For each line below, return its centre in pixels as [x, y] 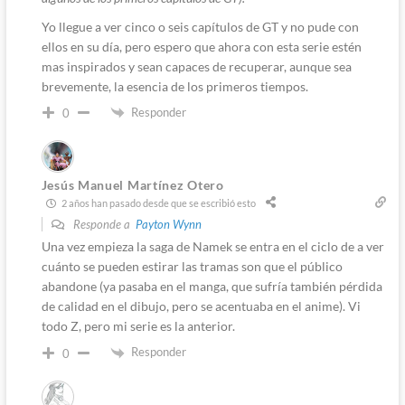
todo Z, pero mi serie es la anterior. [138, 326]
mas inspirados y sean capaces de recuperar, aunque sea [196, 66]
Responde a [103, 225]
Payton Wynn [168, 225]
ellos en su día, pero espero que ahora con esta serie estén [201, 46]
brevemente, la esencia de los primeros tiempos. [174, 86]
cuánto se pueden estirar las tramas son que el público [192, 267]
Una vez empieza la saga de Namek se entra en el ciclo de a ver [212, 247]
